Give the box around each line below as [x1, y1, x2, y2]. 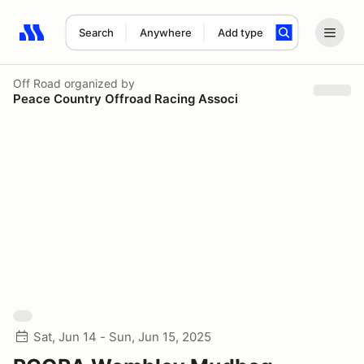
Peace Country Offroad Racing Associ [13, 90, 238, 106]
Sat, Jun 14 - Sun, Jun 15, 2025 [33, 329, 211, 344]
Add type [217, 26, 263, 39]
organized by [61, 76, 135, 90]
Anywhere [139, 26, 192, 39]
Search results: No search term [19, 33, 208, 50]
